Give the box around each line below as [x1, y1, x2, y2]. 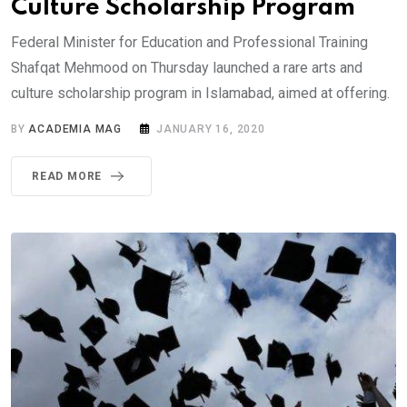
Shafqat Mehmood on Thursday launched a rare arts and [11, 58, 362, 76]
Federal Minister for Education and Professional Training [11, 33, 368, 51]
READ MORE [32, 169, 103, 183]
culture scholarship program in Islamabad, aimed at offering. [11, 84, 390, 102]
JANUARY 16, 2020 [156, 122, 265, 135]
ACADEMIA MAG [28, 122, 123, 135]
